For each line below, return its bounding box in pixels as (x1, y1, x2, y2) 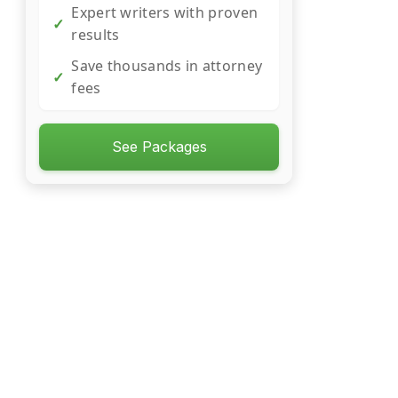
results (71, 25, 120, 44)
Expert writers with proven (71, 3, 259, 22)
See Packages (111, 138, 207, 155)
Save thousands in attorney (71, 56, 263, 76)
